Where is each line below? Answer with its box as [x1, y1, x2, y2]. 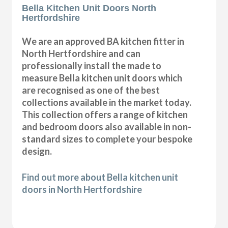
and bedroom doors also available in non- [22, 121, 192, 133]
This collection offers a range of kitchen [22, 109, 188, 121]
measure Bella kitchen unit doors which [22, 72, 183, 84]
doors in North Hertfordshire [22, 184, 142, 195]
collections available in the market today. [22, 97, 192, 108]
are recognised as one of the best [22, 84, 160, 96]
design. [22, 146, 52, 157]
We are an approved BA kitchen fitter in [22, 36, 185, 47]
